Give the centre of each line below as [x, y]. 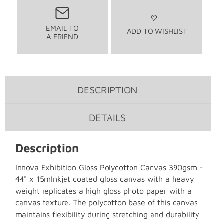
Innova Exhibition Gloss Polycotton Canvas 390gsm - [109, 167]
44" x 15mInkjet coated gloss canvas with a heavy [105, 179]
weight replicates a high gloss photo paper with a [103, 191]
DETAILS [107, 118]
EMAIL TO [62, 28]
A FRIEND [62, 37]
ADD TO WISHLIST [157, 31]
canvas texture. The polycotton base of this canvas [106, 203]
